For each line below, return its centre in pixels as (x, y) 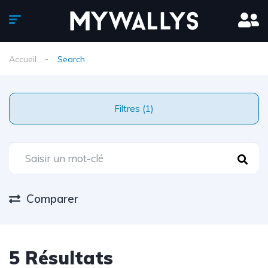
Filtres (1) (148, 109)
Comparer (52, 199)
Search (71, 59)
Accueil (23, 59)
